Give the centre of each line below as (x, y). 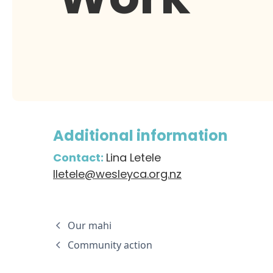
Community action (110, 245)
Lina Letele (133, 157)
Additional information (140, 135)
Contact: (80, 157)
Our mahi (90, 225)
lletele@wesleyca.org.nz (117, 174)
